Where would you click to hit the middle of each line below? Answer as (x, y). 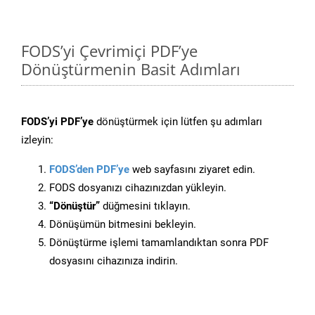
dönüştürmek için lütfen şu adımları (178, 122)
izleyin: (37, 140)
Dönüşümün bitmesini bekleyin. (123, 225)
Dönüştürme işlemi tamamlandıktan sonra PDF (159, 243)
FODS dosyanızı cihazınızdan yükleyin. (138, 188)
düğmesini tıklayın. (145, 206)
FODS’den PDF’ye (89, 170)
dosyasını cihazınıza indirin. (114, 261)
